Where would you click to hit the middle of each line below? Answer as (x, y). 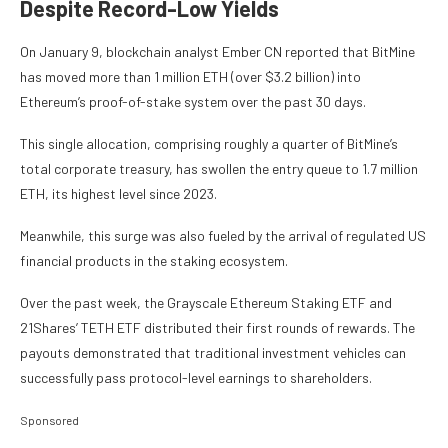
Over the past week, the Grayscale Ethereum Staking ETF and (206, 302)
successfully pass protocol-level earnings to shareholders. (196, 377)
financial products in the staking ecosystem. (154, 260)
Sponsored (49, 419)
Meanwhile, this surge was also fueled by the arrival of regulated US (223, 235)
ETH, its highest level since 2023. (118, 193)
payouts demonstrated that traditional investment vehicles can (213, 352)
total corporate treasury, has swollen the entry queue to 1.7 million (219, 168)
